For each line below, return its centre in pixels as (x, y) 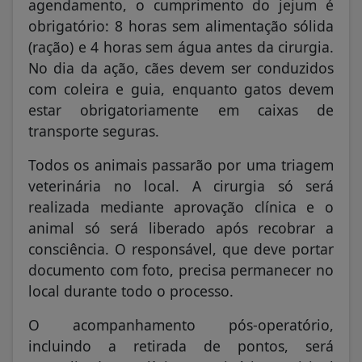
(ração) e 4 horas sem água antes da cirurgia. (181, 47)
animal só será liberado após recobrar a (181, 228)
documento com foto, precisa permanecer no (181, 270)
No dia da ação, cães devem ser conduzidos (181, 68)
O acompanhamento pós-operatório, (181, 325)
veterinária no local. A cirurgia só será (181, 186)
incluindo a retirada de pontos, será (181, 346)
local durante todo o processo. (131, 291)
